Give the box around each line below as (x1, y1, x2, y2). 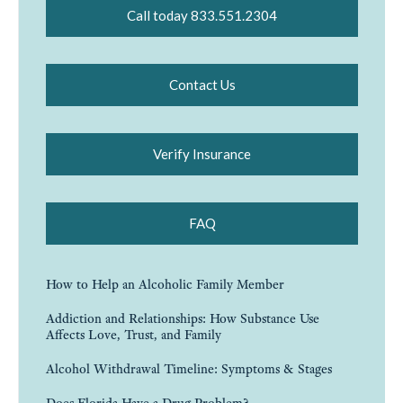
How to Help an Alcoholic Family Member (46, 275, 284, 294)
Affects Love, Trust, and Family (46, 326, 221, 345)
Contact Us (168, 76, 236, 94)
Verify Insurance (153, 146, 251, 163)
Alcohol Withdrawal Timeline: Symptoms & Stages (46, 360, 332, 379)
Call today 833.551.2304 (127, 7, 277, 24)
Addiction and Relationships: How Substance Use (46, 309, 319, 328)
